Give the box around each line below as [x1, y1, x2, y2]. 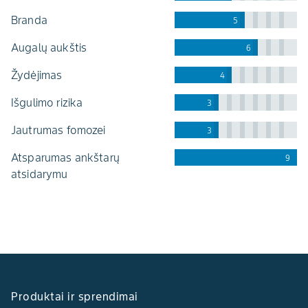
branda [18, 13, 47, 27]
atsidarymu [11, 167, 68, 181]
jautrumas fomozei [16, 123, 106, 137]
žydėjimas [17, 68, 63, 82]
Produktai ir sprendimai [11, 289, 138, 304]
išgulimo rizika [14, 96, 83, 110]
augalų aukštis [19, 41, 87, 55]
